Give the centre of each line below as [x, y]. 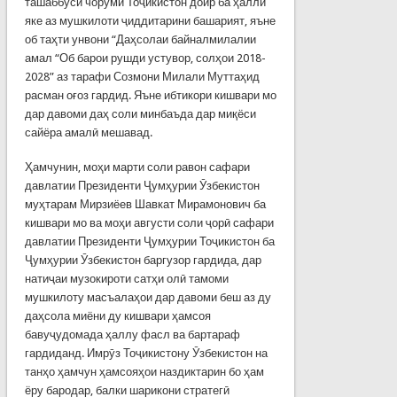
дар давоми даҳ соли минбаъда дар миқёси [140, 113]
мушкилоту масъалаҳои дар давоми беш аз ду [148, 297]
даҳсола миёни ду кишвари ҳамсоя [117, 315]
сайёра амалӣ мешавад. [90, 132]
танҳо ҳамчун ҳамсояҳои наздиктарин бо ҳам [144, 371]
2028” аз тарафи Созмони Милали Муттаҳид [142, 76]
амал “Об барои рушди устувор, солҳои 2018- [145, 58]
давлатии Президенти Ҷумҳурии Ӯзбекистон [142, 185]
